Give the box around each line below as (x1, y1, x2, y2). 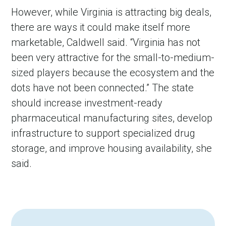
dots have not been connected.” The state (11, 82, 194, 94)
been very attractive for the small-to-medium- (11, 51, 215, 64)
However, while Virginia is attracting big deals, (11, 6, 212, 19)
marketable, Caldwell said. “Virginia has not (11, 36, 201, 49)
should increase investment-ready (11, 97, 163, 109)
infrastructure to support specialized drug (11, 127, 196, 140)
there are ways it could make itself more (11, 21, 191, 34)
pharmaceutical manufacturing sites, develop (11, 112, 213, 125)
